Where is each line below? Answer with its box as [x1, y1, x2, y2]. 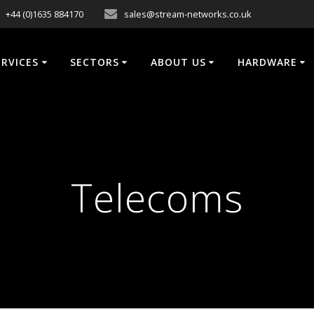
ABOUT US [151, 55, 207, 69]
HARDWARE [238, 55, 298, 69]
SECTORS [70, 55, 120, 69]
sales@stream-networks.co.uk [124, 8, 252, 20]
